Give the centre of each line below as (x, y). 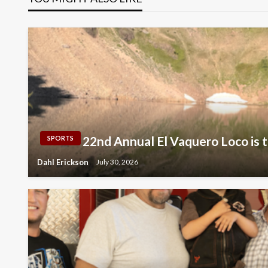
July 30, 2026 (117, 162)
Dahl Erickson (64, 162)
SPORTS (60, 138)
